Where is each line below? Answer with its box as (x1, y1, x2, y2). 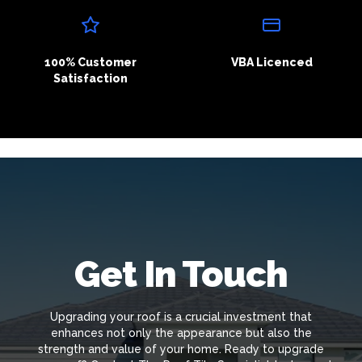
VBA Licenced (230, 56, 313, 69)
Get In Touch (74, 252, 288, 295)
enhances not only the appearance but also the (50, 326, 312, 339)
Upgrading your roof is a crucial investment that (50, 309, 312, 323)
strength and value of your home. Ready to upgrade (38, 342, 324, 356)
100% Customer (44, 56, 137, 69)
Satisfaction (53, 72, 128, 85)
